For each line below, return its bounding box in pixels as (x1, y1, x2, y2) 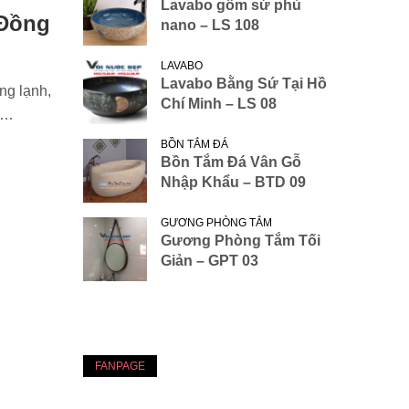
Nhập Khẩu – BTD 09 (161, 174, 306, 191)
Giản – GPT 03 (161, 253, 258, 269)
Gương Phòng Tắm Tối (161, 233, 320, 249)
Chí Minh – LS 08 (161, 96, 277, 112)
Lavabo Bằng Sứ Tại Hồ (161, 76, 327, 92)
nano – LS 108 (161, 17, 259, 34)
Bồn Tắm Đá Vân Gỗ (161, 154, 301, 171)
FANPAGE (95, 360, 145, 373)
